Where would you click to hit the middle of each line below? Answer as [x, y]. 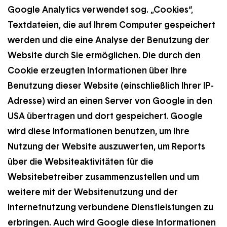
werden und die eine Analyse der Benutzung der [108, 40]
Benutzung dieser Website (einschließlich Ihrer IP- [111, 86]
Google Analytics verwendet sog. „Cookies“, [100, 10]
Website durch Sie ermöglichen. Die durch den [104, 55]
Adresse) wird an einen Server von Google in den [110, 101]
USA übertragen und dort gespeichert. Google [105, 116]
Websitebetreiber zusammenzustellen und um [103, 177]
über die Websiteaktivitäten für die [81, 162]
